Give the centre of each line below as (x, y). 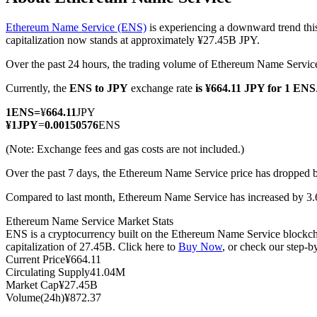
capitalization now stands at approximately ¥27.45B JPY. (133, 40)
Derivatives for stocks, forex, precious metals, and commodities (175, 164)
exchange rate (162, 88)
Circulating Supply (48, 272)
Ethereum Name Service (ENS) (76, 28)
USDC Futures (68, 308)
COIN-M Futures (73, 65)
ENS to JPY (99, 88)
